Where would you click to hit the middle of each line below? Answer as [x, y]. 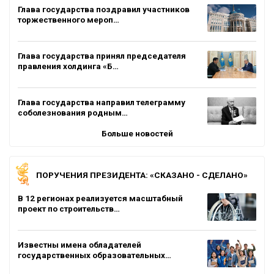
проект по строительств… [69, 208]
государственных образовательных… [94, 255]
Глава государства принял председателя [102, 55]
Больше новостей [137, 133]
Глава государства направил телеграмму [102, 102]
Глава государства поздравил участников [104, 9]
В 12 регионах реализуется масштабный [100, 198]
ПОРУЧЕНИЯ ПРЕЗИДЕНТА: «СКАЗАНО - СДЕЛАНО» [142, 175]
